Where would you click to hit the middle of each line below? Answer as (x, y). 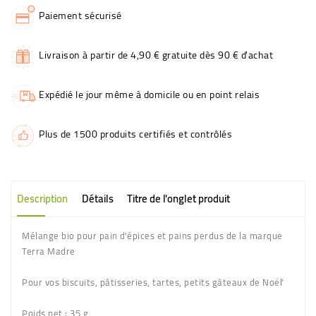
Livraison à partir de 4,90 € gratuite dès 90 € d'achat (156, 55)
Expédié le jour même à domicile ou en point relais (149, 95)
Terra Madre (51, 251)
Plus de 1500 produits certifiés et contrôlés (135, 134)
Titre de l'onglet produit (178, 199)
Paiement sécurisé (80, 16)
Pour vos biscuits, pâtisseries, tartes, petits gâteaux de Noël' (153, 282)
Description (42, 199)
